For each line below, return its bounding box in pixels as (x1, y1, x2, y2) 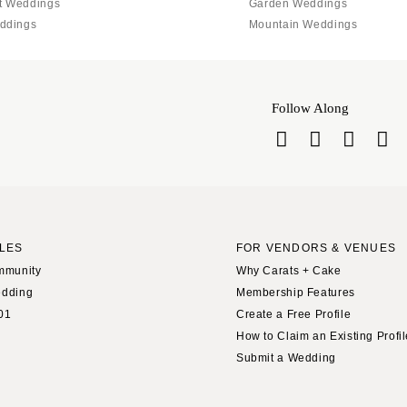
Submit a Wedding (235, 351, 337, 364)
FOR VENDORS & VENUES (235, 241, 396, 254)
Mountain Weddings (248, 17, 358, 31)
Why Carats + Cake (235, 263, 342, 277)
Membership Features (235, 285, 355, 299)
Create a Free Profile (235, 307, 352, 321)
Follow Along (272, 99, 349, 115)
